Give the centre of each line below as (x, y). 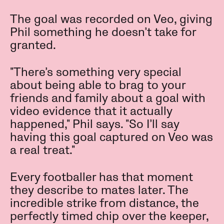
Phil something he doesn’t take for (103, 32)
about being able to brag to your (98, 85)
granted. (33, 45)
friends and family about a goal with (108, 98)
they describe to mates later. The (99, 190)
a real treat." (42, 150)
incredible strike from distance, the (104, 203)
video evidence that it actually (91, 111)
